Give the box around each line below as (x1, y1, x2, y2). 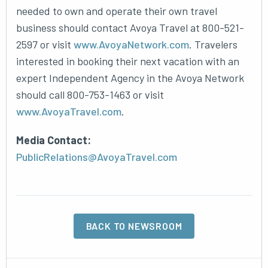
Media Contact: (16, 133, 91, 147)
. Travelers (189, 38, 237, 51)
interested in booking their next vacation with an (16, 54, 239, 68)
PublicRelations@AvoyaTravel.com (16, 150, 177, 163)
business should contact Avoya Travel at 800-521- (16, 21, 244, 34)
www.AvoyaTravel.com (16, 105, 121, 118)
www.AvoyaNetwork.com (74, 38, 189, 51)
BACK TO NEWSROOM (86, 220, 182, 232)
